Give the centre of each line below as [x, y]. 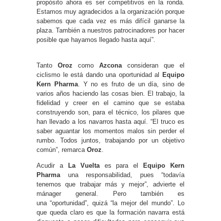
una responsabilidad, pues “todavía [122, 175]
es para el [121, 165]
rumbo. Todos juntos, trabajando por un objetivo [110, 140]
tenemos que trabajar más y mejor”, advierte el [110, 184]
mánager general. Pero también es [110, 193]
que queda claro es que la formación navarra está [110, 212]
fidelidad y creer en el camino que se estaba [110, 103]
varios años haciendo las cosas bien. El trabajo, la [110, 93]
